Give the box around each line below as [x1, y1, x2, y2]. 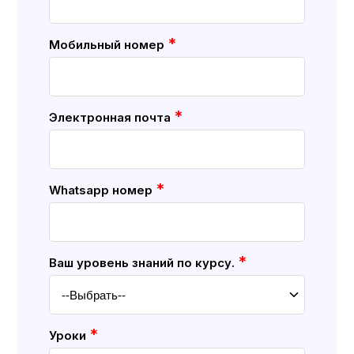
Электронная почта [49, 109, 175, 125]
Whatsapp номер [49, 182, 156, 198]
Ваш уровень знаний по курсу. [49, 254, 239, 270]
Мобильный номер [49, 36, 168, 52]
